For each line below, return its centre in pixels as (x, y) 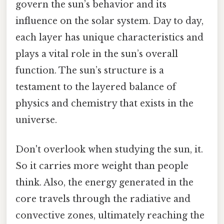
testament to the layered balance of (96, 87)
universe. (36, 120)
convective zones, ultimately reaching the (110, 216)
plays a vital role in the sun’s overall (97, 54)
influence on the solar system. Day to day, (109, 21)
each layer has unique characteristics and (109, 37)
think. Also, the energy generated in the (104, 183)
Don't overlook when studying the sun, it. (109, 150)
